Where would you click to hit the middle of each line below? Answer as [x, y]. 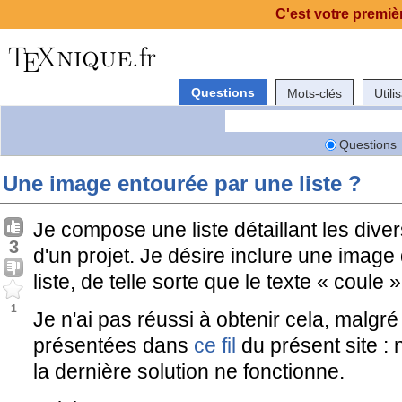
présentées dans [114, 345]
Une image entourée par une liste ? [182, 184]
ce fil [215, 345]
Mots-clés [315, 93]
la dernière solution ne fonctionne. [189, 371]
